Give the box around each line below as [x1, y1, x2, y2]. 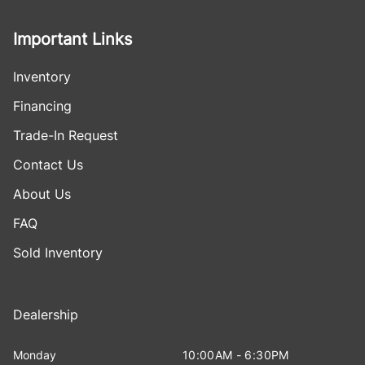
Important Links [13, 29, 132, 49]
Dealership [13, 306, 78, 323]
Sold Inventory [13, 244, 103, 261]
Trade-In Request [13, 126, 118, 143]
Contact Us [13, 156, 83, 173]
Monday [13, 347, 56, 362]
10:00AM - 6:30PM [182, 347, 289, 362]
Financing [13, 97, 72, 114]
